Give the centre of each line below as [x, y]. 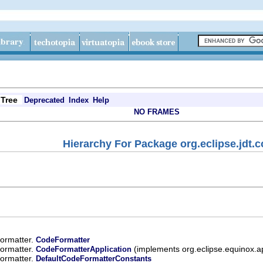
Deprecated [44, 100]
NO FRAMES [157, 112]
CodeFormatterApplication [84, 249]
